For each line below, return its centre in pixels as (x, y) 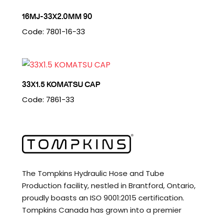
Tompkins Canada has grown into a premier (101, 210)
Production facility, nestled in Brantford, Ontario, (109, 186)
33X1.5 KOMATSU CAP (61, 84)
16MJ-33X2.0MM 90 (57, 16)
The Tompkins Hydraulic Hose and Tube (93, 174)
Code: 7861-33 (48, 99)
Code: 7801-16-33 (53, 31)
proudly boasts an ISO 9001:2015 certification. (103, 198)
